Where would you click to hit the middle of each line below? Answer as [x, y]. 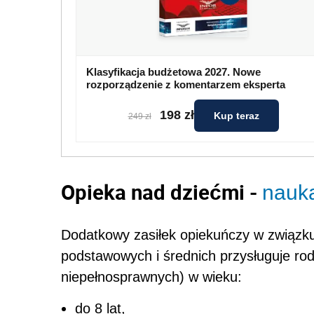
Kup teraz [236, 115]
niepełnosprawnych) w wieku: [151, 277]
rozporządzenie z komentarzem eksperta [186, 84]
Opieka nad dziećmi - [162, 192]
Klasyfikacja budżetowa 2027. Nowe [173, 71]
